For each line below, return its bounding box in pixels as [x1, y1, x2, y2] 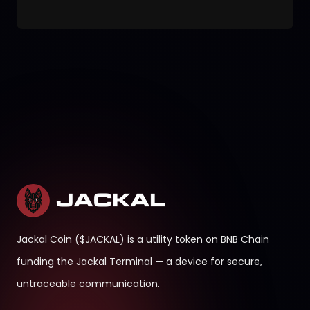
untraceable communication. [17, 277, 160, 291]
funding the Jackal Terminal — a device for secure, [17, 255, 262, 268]
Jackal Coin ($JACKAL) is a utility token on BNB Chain [17, 232, 269, 246]
